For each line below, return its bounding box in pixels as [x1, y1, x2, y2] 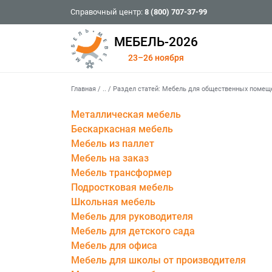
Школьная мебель [71, 196, 155, 208]
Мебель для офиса [71, 240, 157, 251]
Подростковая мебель [71, 182, 174, 193]
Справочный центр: [70, 7, 144, 16]
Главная [71, 85, 96, 93]
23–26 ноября [128, 53, 185, 63]
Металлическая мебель [71, 109, 181, 120]
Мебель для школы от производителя [71, 254, 246, 266]
